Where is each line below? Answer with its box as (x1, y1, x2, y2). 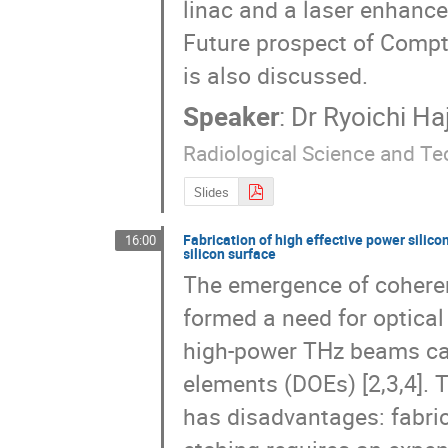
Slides (193, 183, 229, 202)
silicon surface (183, 243, 277, 263)
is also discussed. (183, 59, 369, 92)
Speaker (183, 98, 280, 134)
